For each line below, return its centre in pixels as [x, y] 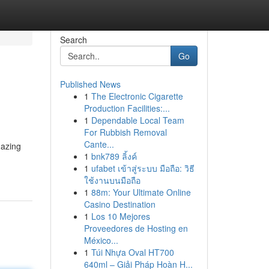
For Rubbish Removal [125, 132]
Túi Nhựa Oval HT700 [132, 252]
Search [73, 40]
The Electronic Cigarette [137, 96]
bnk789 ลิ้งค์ [114, 156]
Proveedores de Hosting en [136, 228]
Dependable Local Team [138, 120]
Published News [90, 84]
